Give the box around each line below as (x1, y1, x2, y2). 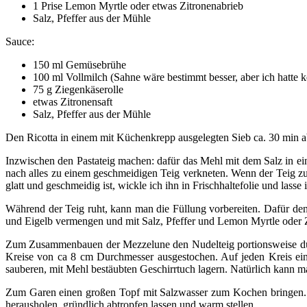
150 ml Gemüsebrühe (33, 58, 126, 71)
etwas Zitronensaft (33, 95, 112, 108)
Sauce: (5, 35, 34, 47)
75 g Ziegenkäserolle (33, 83, 123, 95)
